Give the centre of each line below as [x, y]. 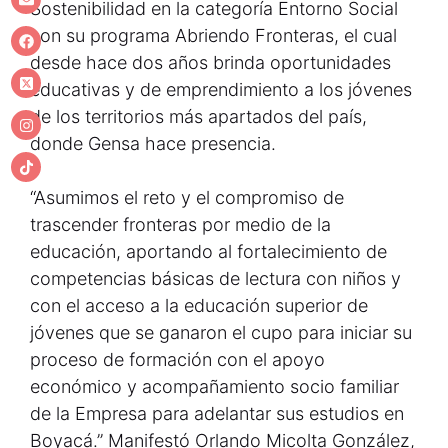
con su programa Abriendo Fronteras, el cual [213, 35]
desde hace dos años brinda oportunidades [210, 62]
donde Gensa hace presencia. [153, 143]
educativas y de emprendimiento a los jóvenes [221, 89]
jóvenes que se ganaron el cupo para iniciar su [221, 332]
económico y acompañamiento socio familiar [214, 386]
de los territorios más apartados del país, [198, 116]
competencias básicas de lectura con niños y [215, 278]
